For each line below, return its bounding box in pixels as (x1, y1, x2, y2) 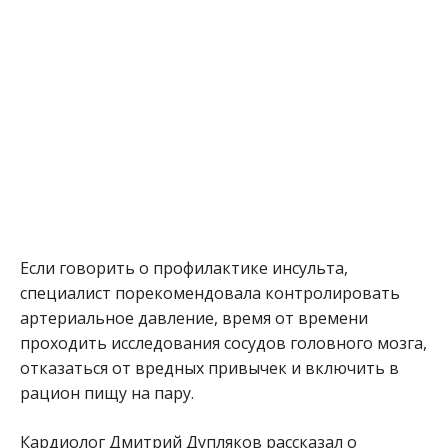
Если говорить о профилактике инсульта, (20, 257, 348, 280)
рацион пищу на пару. (20, 382, 194, 405)
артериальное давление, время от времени (20, 307, 368, 330)
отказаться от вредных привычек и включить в (20, 357, 399, 380)
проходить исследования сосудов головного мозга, (20, 332, 427, 355)
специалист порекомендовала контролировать (20, 282, 400, 305)
